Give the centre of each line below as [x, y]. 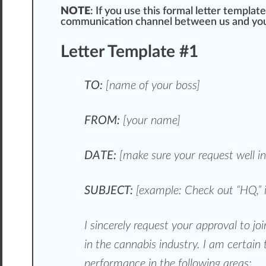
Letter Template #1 [129, 52]
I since [99, 226]
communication [98, 22]
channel [154, 22]
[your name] [152, 121]
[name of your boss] [151, 86]
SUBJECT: [109, 191]
